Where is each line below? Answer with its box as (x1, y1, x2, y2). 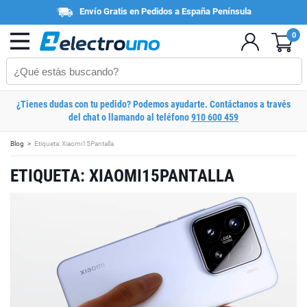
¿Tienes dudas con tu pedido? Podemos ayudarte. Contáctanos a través (16, 99, 291, 110)
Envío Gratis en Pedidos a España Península (79, 6, 251, 17)
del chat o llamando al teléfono (69, 112, 191, 123)
